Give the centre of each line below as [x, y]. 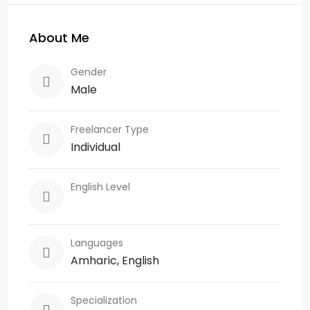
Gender [89, 72]
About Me [59, 37]
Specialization [104, 300]
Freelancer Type [110, 129]
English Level [100, 186]
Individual [95, 147]
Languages [97, 243]
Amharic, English [115, 260]
